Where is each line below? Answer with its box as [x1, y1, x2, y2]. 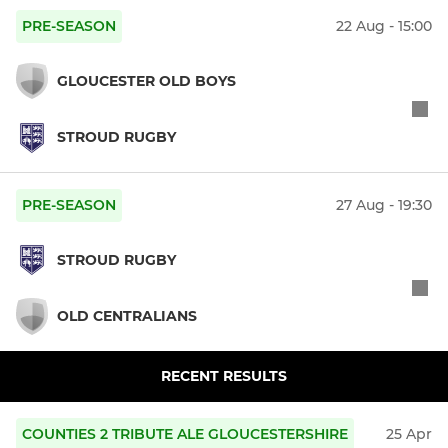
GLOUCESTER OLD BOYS [57, 71, 236, 90]
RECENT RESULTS [161, 367, 287, 385]
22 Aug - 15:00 [336, 16, 432, 35]
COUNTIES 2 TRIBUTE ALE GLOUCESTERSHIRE [22, 425, 348, 443]
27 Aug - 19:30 [336, 195, 432, 214]
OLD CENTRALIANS [57, 307, 197, 326]
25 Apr [386, 425, 432, 443]
